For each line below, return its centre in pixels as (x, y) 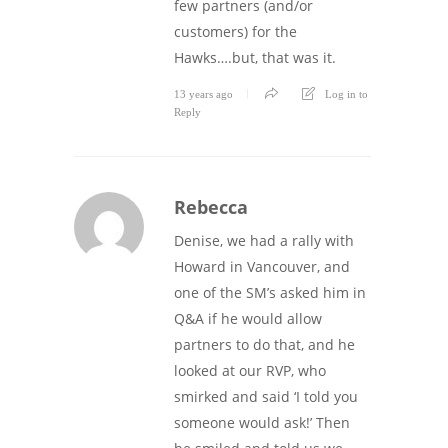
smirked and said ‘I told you (266, 397)
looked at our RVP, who (250, 371)
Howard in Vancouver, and (262, 267)
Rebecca (211, 207)
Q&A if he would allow (248, 319)
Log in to (346, 94)
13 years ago (203, 94)
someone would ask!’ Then (262, 423)
